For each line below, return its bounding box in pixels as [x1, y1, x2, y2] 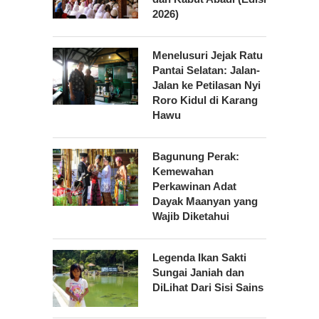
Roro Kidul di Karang [152, 94, 258, 107]
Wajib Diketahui [152, 210, 229, 223]
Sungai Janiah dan [152, 266, 244, 279]
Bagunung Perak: [152, 150, 239, 163]
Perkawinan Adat [152, 180, 236, 193]
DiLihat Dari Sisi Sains [152, 281, 263, 294]
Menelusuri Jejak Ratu [152, 49, 263, 62]
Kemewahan [152, 165, 214, 178]
